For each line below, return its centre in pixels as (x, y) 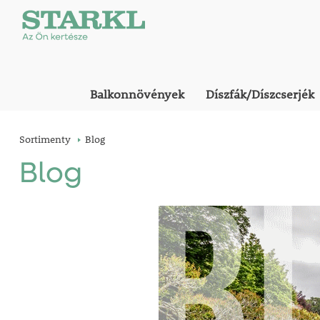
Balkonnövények (137, 94)
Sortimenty (45, 139)
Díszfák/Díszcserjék (260, 94)
